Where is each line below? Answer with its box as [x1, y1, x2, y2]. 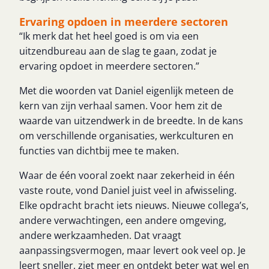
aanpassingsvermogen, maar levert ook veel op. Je [19, 244, 246, 257]
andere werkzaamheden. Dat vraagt [19, 229, 181, 242]
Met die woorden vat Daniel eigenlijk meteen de [19, 84, 234, 97]
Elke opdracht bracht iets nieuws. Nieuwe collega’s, [19, 199, 249, 212]
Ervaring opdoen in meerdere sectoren [19, 14, 228, 29]
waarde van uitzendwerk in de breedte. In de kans [19, 114, 243, 127]
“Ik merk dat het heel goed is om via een [19, 29, 199, 43]
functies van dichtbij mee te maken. [19, 144, 179, 157]
